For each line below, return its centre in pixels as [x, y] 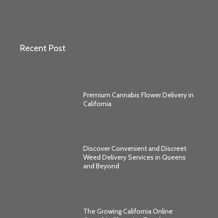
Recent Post [43, 48]
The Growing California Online [128, 211]
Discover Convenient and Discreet [135, 149]
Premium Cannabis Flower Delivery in [138, 95]
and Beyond [101, 166]
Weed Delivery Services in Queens [134, 157]
